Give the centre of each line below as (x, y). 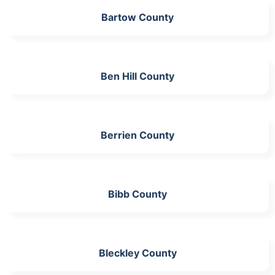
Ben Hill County (137, 76)
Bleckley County (137, 253)
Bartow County (137, 17)
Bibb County (137, 194)
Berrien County (137, 135)
